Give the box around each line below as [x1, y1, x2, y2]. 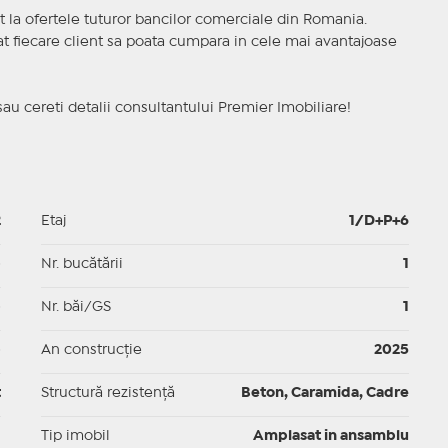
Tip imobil [40, 430, 110, 443]
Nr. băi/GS [40, 301, 111, 314]
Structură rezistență [40, 387, 175, 400]
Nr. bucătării [40, 258, 123, 271]
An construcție [40, 344, 142, 357]
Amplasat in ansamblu [252, 430, 409, 443]
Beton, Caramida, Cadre [240, 387, 409, 400]
